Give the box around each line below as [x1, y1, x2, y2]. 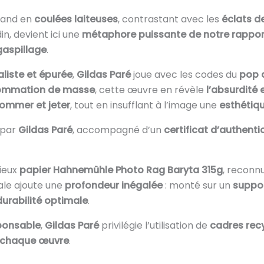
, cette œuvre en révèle [94, 82, 206, 97]
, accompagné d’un [72, 123, 164, 137]
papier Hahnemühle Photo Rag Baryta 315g [19, 163, 223, 177]
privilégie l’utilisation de [98, 218, 210, 232]
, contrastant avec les [117, 12, 222, 26]
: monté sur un [162, 178, 233, 192]
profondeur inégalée [64, 178, 163, 192]
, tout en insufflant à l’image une [70, 98, 219, 112]
